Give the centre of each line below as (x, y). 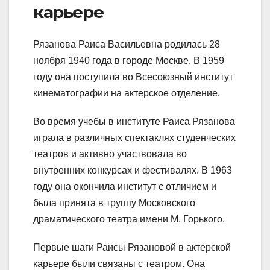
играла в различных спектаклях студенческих (134, 137)
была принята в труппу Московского (114, 202)
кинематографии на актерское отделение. (127, 93)
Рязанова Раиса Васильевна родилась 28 (127, 44)
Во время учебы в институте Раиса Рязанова (134, 121)
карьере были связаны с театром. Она (119, 263)
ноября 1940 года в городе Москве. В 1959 (129, 60)
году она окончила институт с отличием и (125, 186)
